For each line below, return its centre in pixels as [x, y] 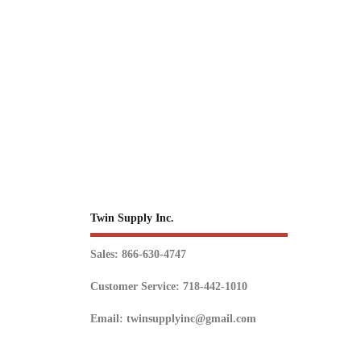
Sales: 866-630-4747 [138, 255]
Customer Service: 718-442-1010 [169, 287]
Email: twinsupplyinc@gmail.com [173, 319]
